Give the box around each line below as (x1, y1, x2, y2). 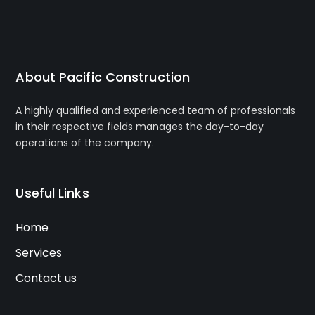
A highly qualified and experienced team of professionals (15, 103, 296, 117)
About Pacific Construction (15, 67, 191, 86)
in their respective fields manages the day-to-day (15, 119, 264, 134)
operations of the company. (15, 135, 155, 150)
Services (15, 244, 63, 261)
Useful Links (15, 184, 89, 202)
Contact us (15, 269, 77, 286)
